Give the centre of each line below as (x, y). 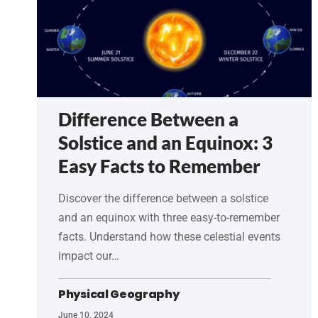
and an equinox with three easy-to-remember (169, 217)
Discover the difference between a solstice (163, 198)
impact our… (89, 256)
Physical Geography (119, 294)
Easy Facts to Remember (159, 166)
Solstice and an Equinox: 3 (165, 142)
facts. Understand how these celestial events (169, 236)
